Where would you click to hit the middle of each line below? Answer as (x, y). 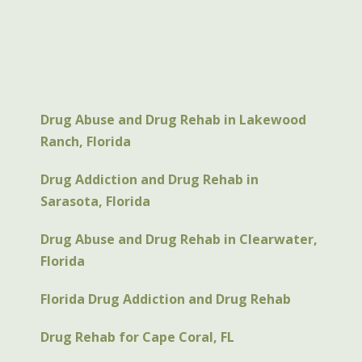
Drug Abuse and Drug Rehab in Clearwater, (179, 240)
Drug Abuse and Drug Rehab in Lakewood (173, 120)
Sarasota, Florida (95, 202)
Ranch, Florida (86, 142)
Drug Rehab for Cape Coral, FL (137, 337)
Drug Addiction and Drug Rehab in (149, 180)
